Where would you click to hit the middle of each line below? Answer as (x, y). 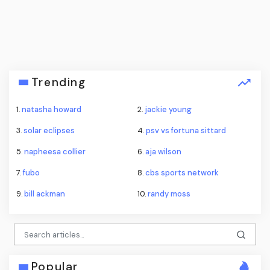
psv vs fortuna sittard (186, 131)
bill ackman (45, 194)
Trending (58, 83)
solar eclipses (49, 131)
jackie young (168, 110)
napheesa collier (55, 152)
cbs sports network (182, 173)
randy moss (169, 194)
